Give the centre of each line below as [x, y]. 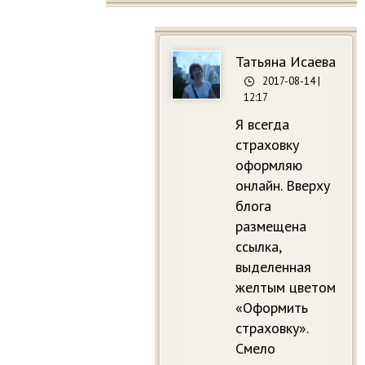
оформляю [269, 165]
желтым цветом [286, 287]
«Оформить [272, 307]
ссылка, [258, 246]
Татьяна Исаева [286, 61]
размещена [271, 226]
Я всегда [262, 124]
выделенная [273, 266]
